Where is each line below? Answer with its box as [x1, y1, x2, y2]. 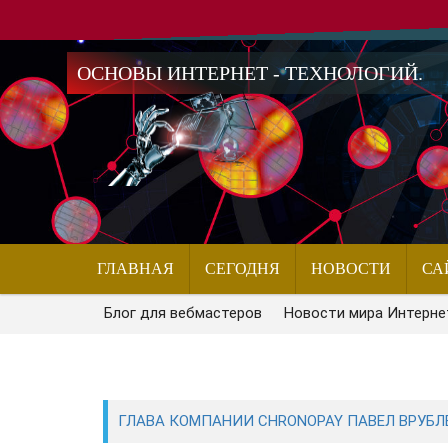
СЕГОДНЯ [205, 260, 281, 277]
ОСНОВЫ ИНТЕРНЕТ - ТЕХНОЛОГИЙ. [77, 62, 424, 84]
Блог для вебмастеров [104, 304, 263, 322]
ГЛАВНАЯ [97, 260, 175, 277]
